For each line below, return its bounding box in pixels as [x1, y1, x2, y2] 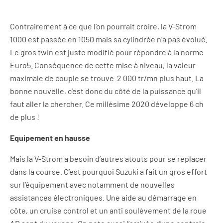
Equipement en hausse [10, 133, 90, 142]
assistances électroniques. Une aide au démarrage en [10, 193, 197, 202]
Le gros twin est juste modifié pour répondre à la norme [10, 47, 204, 57]
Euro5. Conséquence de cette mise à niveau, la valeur [10, 60, 196, 70]
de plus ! [10, 112, 39, 121]
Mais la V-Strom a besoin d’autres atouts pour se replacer [10, 154, 207, 163]
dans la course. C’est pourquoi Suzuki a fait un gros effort [10, 167, 207, 176]
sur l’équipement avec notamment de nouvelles [10, 180, 175, 189]
